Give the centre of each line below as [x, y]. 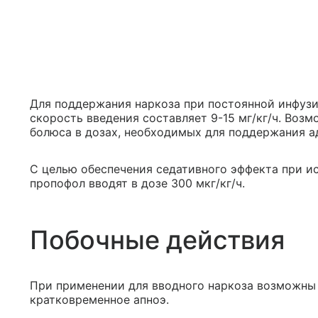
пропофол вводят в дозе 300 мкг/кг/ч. [137, 183]
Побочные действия [157, 240]
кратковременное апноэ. [99, 300]
